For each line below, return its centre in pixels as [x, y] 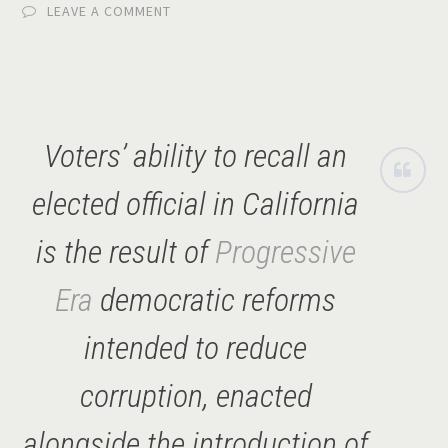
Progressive [285, 251]
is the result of [125, 251]
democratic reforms [215, 299]
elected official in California [196, 203]
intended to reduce [196, 347]
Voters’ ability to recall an [196, 155]
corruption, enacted [195, 395]
